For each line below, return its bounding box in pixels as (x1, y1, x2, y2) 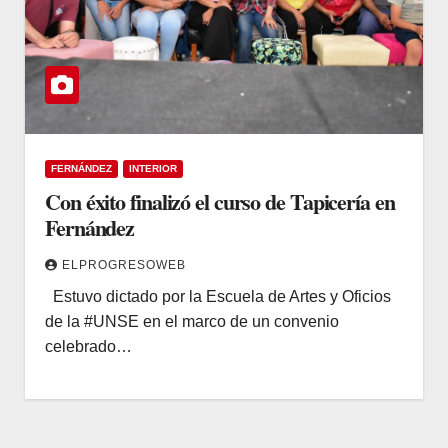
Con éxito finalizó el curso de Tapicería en (45, 184, 395, 218)
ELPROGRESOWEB (62, 257, 186, 272)
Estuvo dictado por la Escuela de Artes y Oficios (45, 287, 391, 305)
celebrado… (45, 337, 132, 355)
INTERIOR (129, 162, 177, 174)
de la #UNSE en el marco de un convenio (45, 312, 339, 330)
